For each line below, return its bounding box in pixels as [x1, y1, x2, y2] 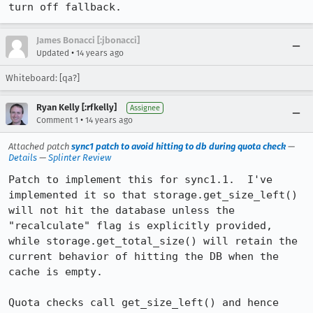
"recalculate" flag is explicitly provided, [8, 219, 272, 232]
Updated [36, 48, 69, 58]
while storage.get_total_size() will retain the [8, 235, 298, 247]
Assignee [130, 103, 160, 112]
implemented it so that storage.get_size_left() [8, 189, 298, 201]
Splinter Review [48, 152, 111, 163]
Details [8, 152, 37, 163]
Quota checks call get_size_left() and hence [8, 296, 279, 309]
